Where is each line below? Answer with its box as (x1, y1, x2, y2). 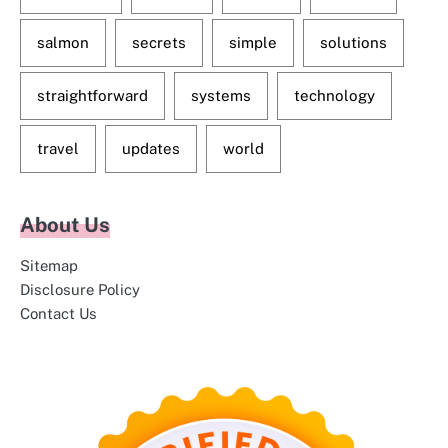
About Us (20, 213, 110, 238)
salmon (37, 34, 89, 52)
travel (37, 140, 79, 158)
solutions (320, 34, 387, 52)
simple (229, 34, 277, 52)
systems (191, 87, 251, 105)
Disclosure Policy (20, 281, 140, 299)
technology (294, 87, 375, 105)
